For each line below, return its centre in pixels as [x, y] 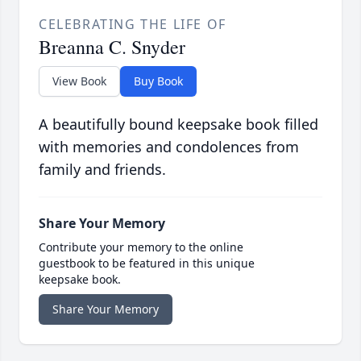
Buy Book [158, 81]
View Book [79, 81]
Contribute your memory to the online [141, 247]
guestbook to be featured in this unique [147, 263]
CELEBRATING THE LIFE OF [133, 25]
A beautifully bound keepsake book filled [178, 124]
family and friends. [102, 170]
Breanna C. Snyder [112, 47]
